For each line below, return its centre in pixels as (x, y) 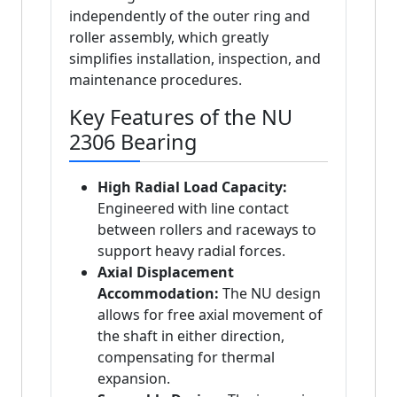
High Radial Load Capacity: (192, 187)
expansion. (134, 379)
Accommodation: (158, 294)
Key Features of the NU (181, 117)
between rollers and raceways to (207, 230)
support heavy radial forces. (191, 251)
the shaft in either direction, (191, 336)
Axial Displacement (166, 272)
